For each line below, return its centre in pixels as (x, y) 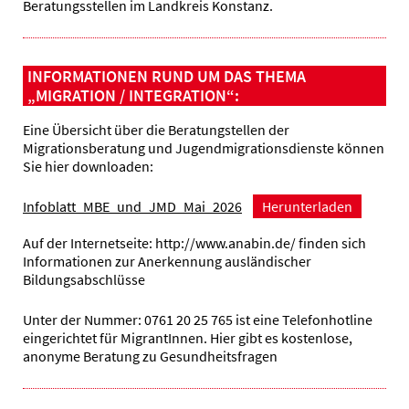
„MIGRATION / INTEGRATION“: (133, 96)
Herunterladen (307, 207)
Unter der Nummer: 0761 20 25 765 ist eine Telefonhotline (198, 319)
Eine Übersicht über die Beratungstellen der (156, 130)
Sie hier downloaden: (88, 167)
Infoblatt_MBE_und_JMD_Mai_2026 (132, 207)
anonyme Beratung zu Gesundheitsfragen (150, 356)
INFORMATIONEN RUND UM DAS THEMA (167, 77)
